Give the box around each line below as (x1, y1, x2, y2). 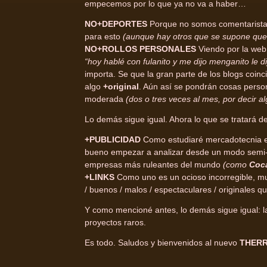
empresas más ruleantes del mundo (85, 160, 223, 170)
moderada (85, 94, 126, 104)
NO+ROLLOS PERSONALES (85, 44, 198, 54)
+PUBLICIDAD (85, 135, 141, 145)
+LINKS (85, 172, 114, 182)
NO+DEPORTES (85, 19, 150, 29)
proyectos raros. (85, 218, 146, 228)
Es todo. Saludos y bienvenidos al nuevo (85, 238, 240, 248)
